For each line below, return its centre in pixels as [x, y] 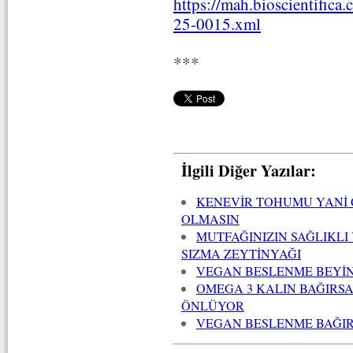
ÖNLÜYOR [213, 306]
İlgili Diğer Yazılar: [249, 171]
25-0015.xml [217, 24]
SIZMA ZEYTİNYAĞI [241, 254]
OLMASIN [210, 219]
